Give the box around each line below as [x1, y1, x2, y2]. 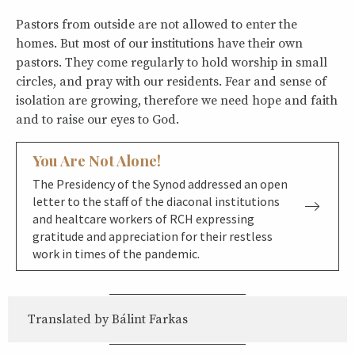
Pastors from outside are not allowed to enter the [16, 16, 297, 32]
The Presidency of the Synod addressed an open [32, 175, 288, 192]
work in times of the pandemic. [32, 245, 200, 261]
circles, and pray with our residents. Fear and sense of [16, 73, 326, 90]
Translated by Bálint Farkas [28, 311, 188, 327]
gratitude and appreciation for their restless [32, 227, 273, 244]
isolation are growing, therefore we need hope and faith [16, 92, 338, 109]
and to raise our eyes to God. [16, 111, 179, 128]
